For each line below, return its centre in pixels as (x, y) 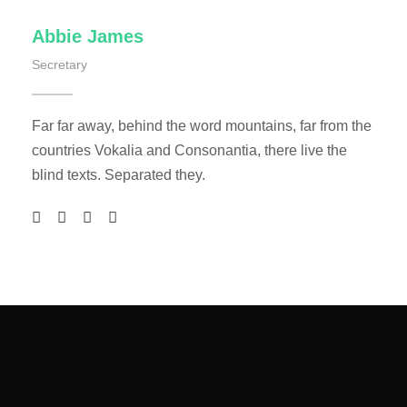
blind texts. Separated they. (119, 174)
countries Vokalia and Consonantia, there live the (189, 150)
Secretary (60, 64)
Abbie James (88, 36)
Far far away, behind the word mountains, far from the (202, 125)
